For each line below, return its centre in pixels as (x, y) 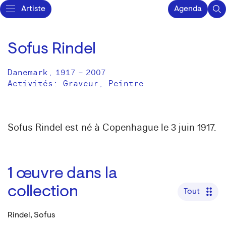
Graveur (81, 84)
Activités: (35, 84)
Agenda (188, 9)
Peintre (126, 84)
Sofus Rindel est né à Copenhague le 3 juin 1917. (112, 128)
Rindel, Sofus (31, 215)
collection (43, 192)
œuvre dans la (67, 174)
